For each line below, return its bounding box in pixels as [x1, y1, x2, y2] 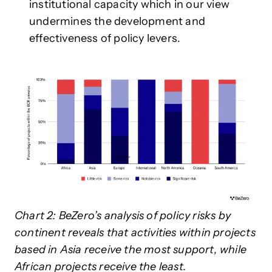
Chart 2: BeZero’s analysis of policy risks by [15, 209, 231, 223]
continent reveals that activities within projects [15, 226, 256, 240]
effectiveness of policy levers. [29, 31, 181, 45]
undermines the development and [29, 14, 205, 28]
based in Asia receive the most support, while [15, 243, 247, 257]
